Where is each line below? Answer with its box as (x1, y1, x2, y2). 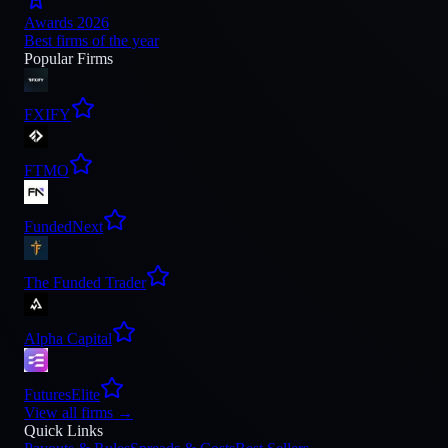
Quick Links (24, 422, 103, 439)
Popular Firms (24, 50, 113, 67)
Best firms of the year (24, 32, 159, 49)
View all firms (24, 404, 113, 421)
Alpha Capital (24, 330, 112, 347)
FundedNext (24, 218, 103, 235)
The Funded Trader (24, 274, 146, 291)
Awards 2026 (24, 14, 109, 31)
